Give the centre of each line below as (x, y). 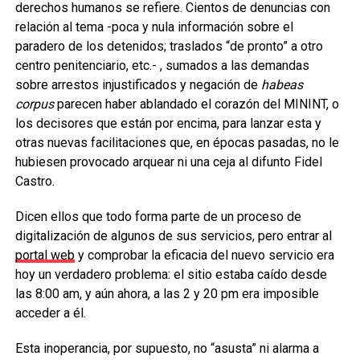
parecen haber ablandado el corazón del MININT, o (198, 104)
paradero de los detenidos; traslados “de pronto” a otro (169, 46)
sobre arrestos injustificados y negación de (138, 85)
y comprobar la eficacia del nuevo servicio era (204, 255)
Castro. (35, 181)
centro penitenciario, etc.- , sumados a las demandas (162, 65)
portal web (45, 255)
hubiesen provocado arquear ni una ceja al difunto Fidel (168, 162)
